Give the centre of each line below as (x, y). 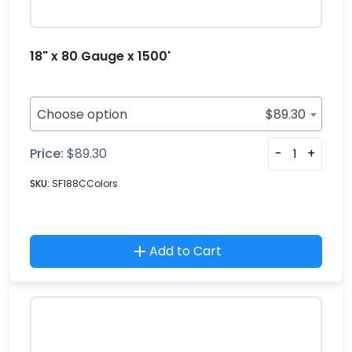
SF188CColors (85, 183)
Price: (47, 154)
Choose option (82, 114)
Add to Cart (185, 251)
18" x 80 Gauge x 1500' (100, 56)
